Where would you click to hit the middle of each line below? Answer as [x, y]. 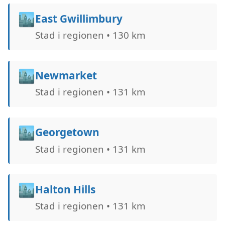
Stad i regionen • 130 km [90, 35]
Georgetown [67, 132]
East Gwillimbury [79, 18]
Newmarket [66, 76]
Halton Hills [65, 189]
